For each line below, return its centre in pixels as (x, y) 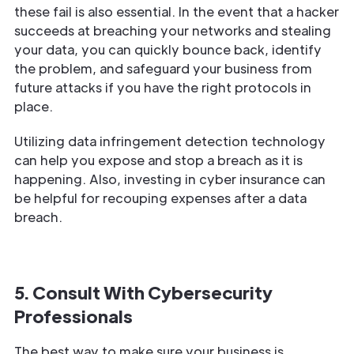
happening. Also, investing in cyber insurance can (170, 179)
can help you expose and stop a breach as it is (158, 160)
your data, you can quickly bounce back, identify (168, 49)
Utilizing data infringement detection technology (170, 141)
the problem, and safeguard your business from (163, 68)
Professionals (73, 315)
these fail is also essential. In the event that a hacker (177, 11)
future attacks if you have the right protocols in (163, 87)
